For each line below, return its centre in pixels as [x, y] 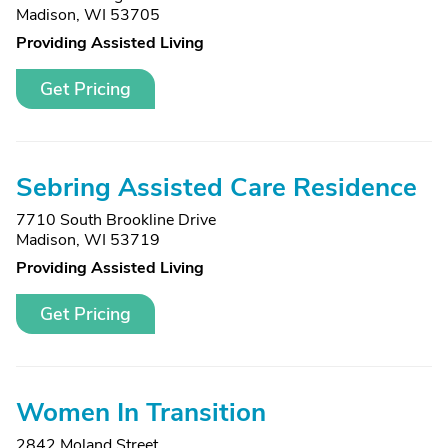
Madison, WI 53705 [88, 15]
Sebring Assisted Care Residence [216, 187]
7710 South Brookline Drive [116, 220]
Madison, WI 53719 [88, 240]
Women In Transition [141, 412]
